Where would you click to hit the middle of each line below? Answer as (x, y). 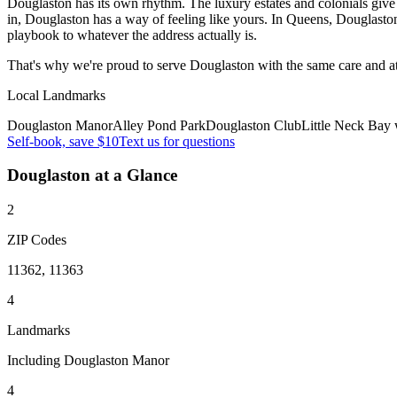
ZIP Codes (37, 240)
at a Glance (134, 175)
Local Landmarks (56, 95)
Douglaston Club (253, 125)
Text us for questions (177, 141)
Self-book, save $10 (63, 141)
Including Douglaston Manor (88, 361)
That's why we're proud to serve (98, 65)
